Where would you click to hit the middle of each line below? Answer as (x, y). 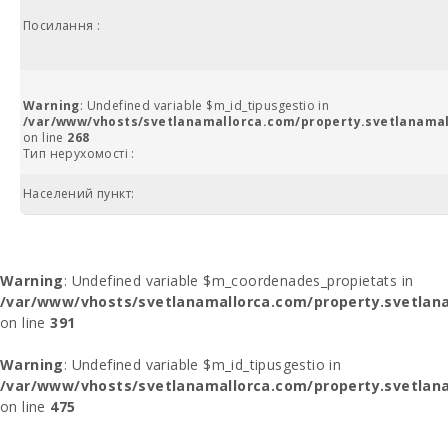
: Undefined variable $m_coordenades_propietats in (238, 280)
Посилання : (62, 25)
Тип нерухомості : (79, 153)
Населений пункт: (79, 193)
